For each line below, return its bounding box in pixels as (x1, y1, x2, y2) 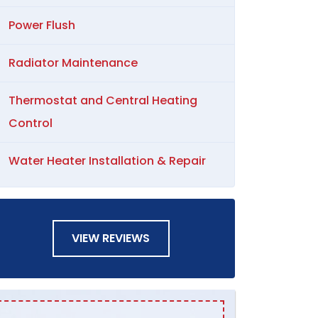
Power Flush (9, 16, 75, 33)
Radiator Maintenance (9, 54, 138, 71)
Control (9, 114, 53, 131)
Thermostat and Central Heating (9, 92, 197, 109)
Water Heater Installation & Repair (9, 152, 206, 169)
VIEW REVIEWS (72, 229, 150, 246)
